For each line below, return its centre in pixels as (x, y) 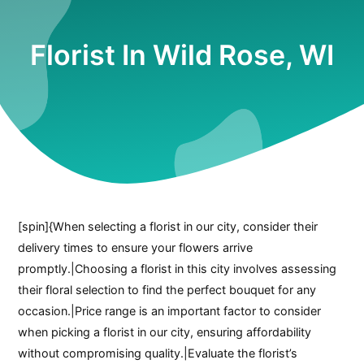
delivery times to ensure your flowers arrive (136, 247)
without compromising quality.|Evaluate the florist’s (158, 353)
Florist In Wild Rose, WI (182, 55)
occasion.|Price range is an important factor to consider (170, 310)
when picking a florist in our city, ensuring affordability (165, 331)
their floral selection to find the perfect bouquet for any (167, 289)
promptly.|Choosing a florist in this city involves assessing (178, 268)
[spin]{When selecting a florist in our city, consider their (168, 226)
